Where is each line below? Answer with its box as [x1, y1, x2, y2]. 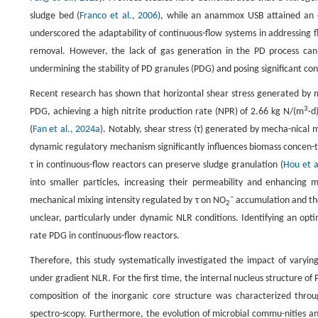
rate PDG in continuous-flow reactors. [30, 231, 180, 242]
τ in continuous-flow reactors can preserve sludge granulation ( [30, 160, 283, 171]
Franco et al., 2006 [79, 11, 158, 22]
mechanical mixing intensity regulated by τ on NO [30, 195, 226, 207]
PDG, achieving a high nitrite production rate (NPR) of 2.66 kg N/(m [30, 106, 305, 118]
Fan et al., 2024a [33, 124, 101, 136]
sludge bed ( [30, 11, 80, 22]
